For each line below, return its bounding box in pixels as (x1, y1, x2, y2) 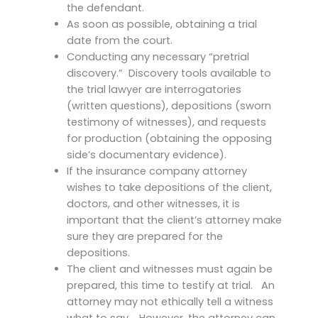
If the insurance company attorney (66, 163, 247, 178)
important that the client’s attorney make (66, 212, 282, 227)
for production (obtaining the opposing (66, 131, 272, 146)
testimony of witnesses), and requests (66, 114, 266, 129)
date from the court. (66, 33, 172, 48)
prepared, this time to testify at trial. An (66, 278, 275, 292)
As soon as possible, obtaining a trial (66, 16, 257, 31)
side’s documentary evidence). (66, 147, 226, 162)
